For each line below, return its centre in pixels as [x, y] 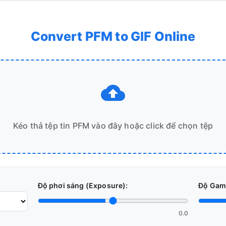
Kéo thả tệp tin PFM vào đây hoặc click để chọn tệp [113, 126]
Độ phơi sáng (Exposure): [83, 185]
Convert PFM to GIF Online [113, 36]
